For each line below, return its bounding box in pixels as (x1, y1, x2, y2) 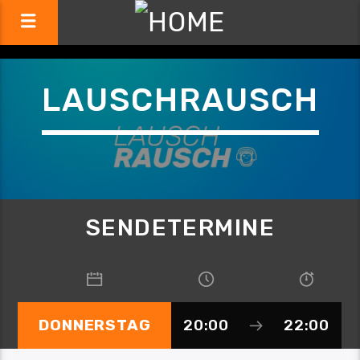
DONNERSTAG (39, 316, 151, 335)
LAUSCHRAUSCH (41, 81, 319, 119)
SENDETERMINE (84, 214, 276, 242)
